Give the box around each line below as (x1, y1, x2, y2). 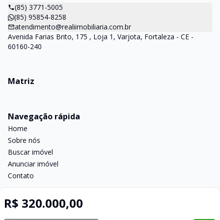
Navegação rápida (8, 111, 80, 122)
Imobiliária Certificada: (84, 208, 165, 218)
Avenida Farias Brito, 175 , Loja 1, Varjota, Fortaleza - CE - (8, 32, 193, 41)
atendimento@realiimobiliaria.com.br (15, 22, 131, 31)
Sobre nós (8, 136, 40, 145)
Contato (8, 171, 34, 180)
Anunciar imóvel (8, 159, 58, 168)
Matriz (8, 76, 34, 86)
